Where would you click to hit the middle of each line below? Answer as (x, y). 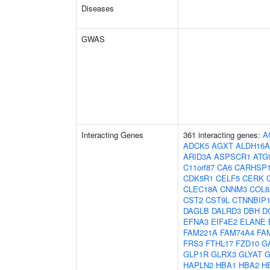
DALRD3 (226, 211)
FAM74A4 (237, 232)
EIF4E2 (224, 221)
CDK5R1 (198, 178)
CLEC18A (200, 189)
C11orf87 (199, 167)
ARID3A (197, 156)
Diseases (98, 8)
